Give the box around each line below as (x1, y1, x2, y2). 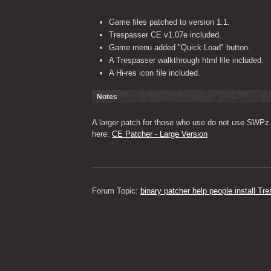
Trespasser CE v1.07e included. (109, 30, 222, 39)
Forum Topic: (92, 186, 141, 195)
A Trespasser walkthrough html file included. (109, 56, 264, 65)
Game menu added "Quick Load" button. (109, 43, 251, 52)
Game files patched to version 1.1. (109, 18, 230, 27)
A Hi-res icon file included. (109, 68, 201, 77)
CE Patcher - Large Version (112, 129, 208, 139)
